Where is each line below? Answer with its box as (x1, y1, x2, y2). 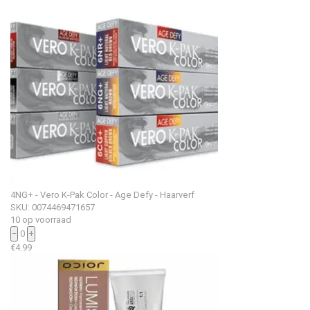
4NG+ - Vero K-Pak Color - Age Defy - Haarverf (10, 189, 194, 200)
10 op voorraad (10, 214, 71, 225)
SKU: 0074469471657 (10, 201, 95, 212)
